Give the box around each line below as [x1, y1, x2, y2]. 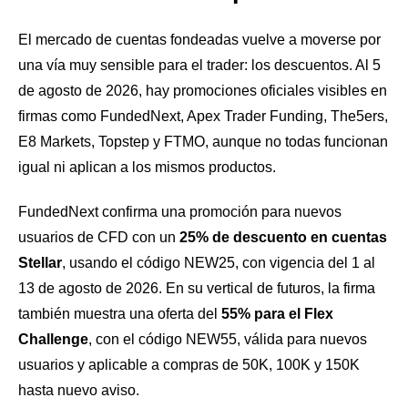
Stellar [18, 255, 62, 271]
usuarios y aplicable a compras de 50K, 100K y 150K [18, 357, 360, 373]
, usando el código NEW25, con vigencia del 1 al [62, 255, 375, 271]
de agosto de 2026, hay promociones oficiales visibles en [18, 82, 387, 98]
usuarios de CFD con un [18, 229, 179, 246]
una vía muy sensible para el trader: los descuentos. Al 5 [18, 56, 381, 73]
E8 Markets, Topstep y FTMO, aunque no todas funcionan [18, 133, 388, 149]
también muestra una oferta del [18, 306, 221, 322]
